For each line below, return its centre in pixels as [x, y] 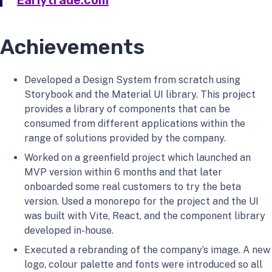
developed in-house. [69, 230]
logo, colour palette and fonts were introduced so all [143, 264]
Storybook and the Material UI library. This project [140, 94]
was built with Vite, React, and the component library [145, 216]
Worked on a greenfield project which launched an [138, 158]
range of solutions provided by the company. [125, 138]
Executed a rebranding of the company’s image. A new [147, 250]
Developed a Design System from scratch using [132, 80]
